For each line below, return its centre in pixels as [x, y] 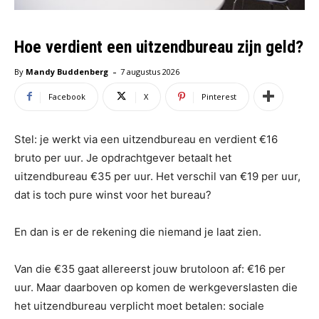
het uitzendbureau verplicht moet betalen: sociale [139, 305]
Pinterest [219, 96]
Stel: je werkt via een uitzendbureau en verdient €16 [146, 139]
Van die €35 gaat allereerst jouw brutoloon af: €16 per [150, 268]
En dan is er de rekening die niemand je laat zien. [138, 231]
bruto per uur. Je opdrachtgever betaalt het [123, 157]
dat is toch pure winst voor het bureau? [113, 194]
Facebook [67, 96]
